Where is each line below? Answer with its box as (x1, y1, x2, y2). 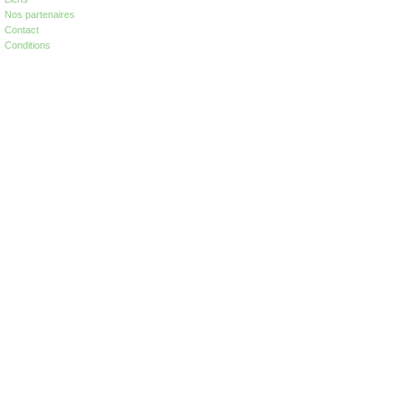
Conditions (5, 40, 50, 50)
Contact (5, 24, 39, 35)
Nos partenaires (5, 9, 75, 20)
